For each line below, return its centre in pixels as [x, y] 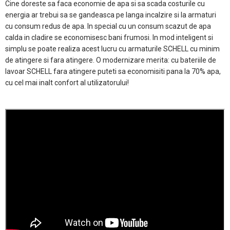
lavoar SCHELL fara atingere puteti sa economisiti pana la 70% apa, [113, 71]
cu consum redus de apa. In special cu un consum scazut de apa [108, 26]
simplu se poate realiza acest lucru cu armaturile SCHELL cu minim [112, 49]
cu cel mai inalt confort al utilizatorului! [67, 82]
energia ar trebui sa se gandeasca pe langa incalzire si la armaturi [111, 15]
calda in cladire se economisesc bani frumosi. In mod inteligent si [109, 37]
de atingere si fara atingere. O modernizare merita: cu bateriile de [111, 60]
